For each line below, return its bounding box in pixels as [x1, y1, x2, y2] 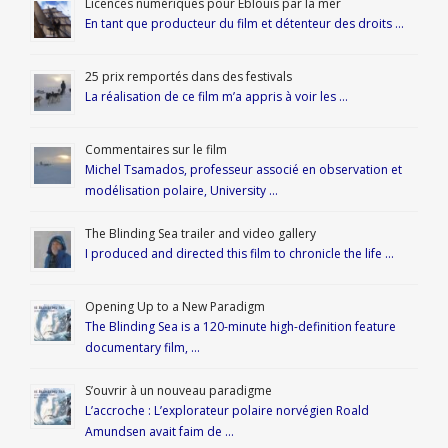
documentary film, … [85, 338, 200, 356]
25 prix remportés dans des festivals [85, 67, 292, 85]
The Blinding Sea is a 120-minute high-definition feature [85, 317, 396, 335]
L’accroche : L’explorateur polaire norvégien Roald [85, 401, 369, 419]
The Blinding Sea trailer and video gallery [85, 224, 316, 242]
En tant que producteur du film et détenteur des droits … [85, 14, 404, 32]
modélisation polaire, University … [85, 181, 278, 199]
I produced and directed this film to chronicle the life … [85, 244, 394, 262]
